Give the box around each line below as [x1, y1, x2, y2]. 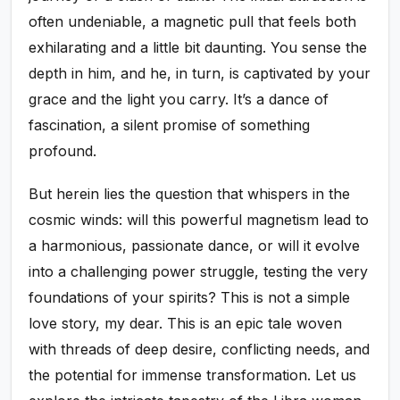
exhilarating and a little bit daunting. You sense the [29, 38, 368, 56]
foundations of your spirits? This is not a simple [29, 288, 351, 307]
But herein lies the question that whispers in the [29, 185, 351, 204]
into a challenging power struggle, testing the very [29, 262, 369, 281]
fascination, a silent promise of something [29, 116, 311, 134]
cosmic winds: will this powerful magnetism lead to [29, 211, 370, 229]
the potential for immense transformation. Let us [29, 366, 357, 385]
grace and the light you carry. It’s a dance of [29, 90, 329, 108]
